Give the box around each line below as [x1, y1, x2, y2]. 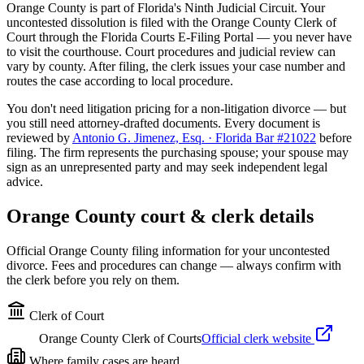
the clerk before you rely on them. [6, 272, 180, 287]
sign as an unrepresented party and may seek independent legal [6, 159, 327, 174]
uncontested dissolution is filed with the [6, 15, 211, 29]
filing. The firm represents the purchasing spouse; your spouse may [6, 145, 349, 159]
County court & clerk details [70, 205, 314, 227]
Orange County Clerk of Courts [39, 331, 201, 345]
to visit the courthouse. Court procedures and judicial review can [6, 44, 336, 58]
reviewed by [6, 130, 70, 145]
